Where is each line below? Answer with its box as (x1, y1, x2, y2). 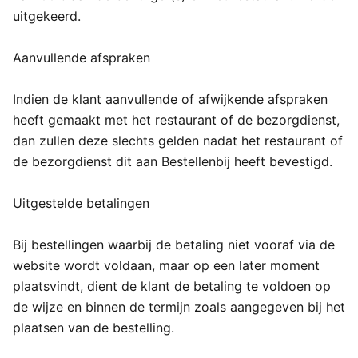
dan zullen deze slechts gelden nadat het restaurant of (13, 133, 343, 149)
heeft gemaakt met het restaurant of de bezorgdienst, (13, 112, 340, 128)
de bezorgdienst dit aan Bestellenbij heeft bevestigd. (13, 153, 332, 169)
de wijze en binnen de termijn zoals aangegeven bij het (13, 299, 345, 315)
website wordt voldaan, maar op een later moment (13, 257, 320, 273)
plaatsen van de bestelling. (13, 320, 174, 336)
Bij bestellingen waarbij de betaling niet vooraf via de (13, 237, 335, 253)
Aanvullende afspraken (13, 50, 150, 66)
